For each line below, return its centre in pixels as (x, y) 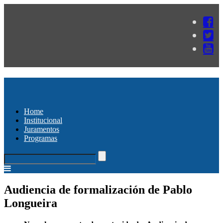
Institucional (43, 120)
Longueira (31, 203)
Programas (41, 138)
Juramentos (42, 129)
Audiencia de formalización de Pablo (98, 189)
